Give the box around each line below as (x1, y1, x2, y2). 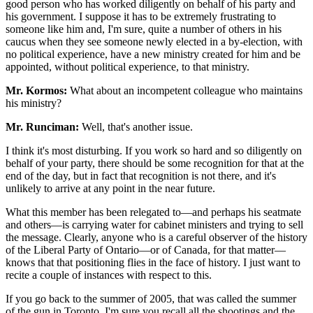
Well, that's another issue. (79, 120, 193, 133)
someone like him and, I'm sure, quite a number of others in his (6, 22, 282, 35)
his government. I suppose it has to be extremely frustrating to (6, 10, 276, 22)
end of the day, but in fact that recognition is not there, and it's (6, 169, 276, 182)
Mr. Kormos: (6, 84, 67, 96)
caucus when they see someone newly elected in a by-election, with (6, 35, 303, 48)
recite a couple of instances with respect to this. (6, 268, 212, 281)
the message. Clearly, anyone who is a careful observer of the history (6, 231, 307, 243)
